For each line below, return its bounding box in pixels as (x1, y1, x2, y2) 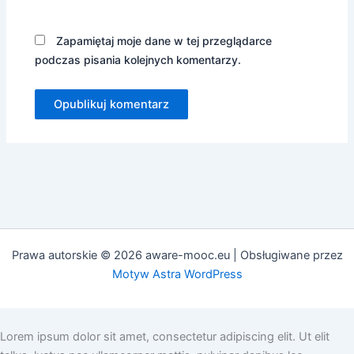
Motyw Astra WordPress (111, 267, 243, 282)
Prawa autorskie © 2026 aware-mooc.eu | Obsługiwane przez (11, 248, 343, 263)
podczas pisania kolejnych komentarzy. (35, 52, 242, 66)
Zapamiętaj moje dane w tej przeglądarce (56, 33, 273, 47)
